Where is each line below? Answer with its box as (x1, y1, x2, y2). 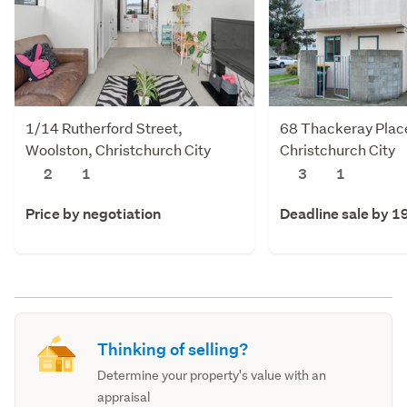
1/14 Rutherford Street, (25, 117, 183, 137)
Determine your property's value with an (97, 366, 327, 383)
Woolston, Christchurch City (25, 139, 211, 159)
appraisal (97, 388, 151, 405)
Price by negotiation (25, 203, 161, 223)
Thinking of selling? (97, 338, 249, 360)
